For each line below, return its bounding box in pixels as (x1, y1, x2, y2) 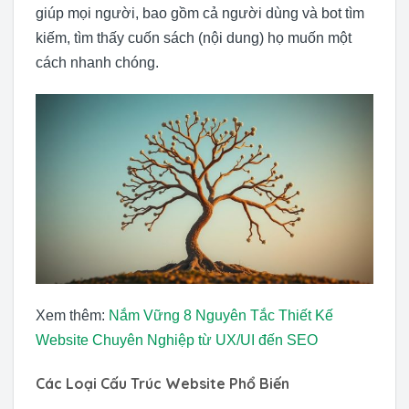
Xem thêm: (36, 308, 109, 324)
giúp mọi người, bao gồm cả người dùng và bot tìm (36, 5, 364, 22)
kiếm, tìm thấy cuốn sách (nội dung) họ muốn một (36, 30, 351, 47)
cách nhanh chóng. (36, 55, 159, 71)
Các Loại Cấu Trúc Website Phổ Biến (36, 373, 289, 393)
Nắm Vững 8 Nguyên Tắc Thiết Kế (109, 308, 333, 324)
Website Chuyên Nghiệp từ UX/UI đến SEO (36, 332, 318, 349)
